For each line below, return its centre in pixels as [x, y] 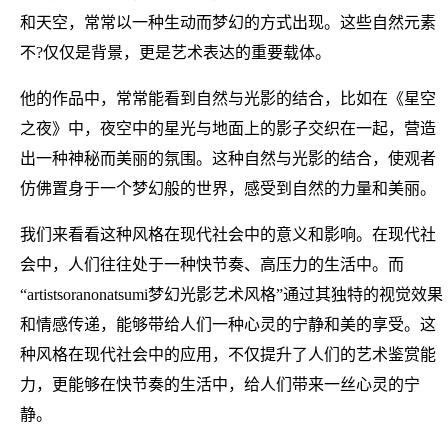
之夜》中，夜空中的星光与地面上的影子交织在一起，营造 [228, 128]
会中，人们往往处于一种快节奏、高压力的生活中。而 [212, 264]
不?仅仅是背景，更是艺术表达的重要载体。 [175, 52]
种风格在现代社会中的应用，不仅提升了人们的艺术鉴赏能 [228, 354]
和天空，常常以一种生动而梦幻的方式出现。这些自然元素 [228, 22]
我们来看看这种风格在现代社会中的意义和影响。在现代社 [228, 234]
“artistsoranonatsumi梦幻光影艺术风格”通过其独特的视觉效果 [231, 294]
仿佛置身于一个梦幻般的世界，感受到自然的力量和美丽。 [228, 188]
